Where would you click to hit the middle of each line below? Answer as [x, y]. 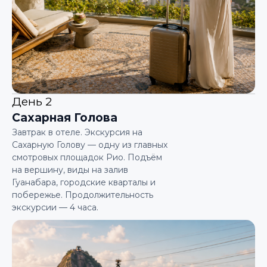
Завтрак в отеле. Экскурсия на [77, 132]
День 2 [32, 102]
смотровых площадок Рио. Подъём [87, 157]
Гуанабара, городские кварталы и [84, 182]
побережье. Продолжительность [83, 195]
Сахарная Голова [65, 118]
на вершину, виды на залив [70, 170]
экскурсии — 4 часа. [55, 207]
